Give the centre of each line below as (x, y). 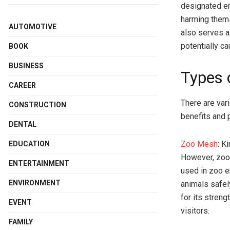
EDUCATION (29, 143)
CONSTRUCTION (37, 104)
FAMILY (21, 222)
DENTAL (23, 124)
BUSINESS (26, 65)
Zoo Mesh (199, 144)
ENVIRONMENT (35, 183)
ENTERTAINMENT (39, 163)
